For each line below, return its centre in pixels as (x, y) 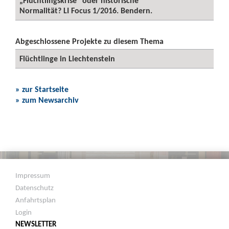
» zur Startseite (42, 89)
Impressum (33, 175)
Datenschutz (35, 188)
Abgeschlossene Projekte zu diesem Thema (89, 41)
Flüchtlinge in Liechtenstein (67, 59)
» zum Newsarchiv (47, 100)
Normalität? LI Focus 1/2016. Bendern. (86, 10)
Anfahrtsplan (36, 200)
